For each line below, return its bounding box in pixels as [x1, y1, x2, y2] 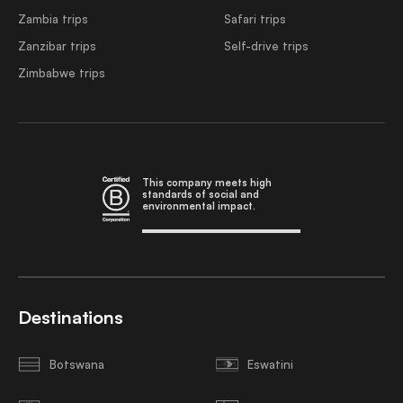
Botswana [49, 356, 104, 372]
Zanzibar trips [18, 39, 96, 53]
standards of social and [142, 188, 259, 201]
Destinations [18, 306, 123, 328]
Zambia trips [18, 12, 88, 26]
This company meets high [142, 176, 272, 189]
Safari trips [223, 12, 286, 26]
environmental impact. [142, 200, 255, 212]
